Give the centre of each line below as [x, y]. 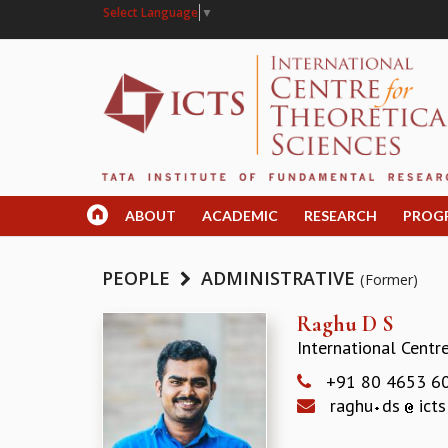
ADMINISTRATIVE [278, 278]
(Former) [389, 280]
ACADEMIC [240, 216]
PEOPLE [138, 278]
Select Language [150, 12]
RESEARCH [340, 216]
